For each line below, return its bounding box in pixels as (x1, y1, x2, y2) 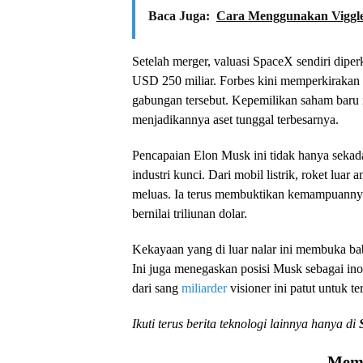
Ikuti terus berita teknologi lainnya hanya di (132, 316, 359, 331)
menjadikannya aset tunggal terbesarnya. (132, 112, 339, 126)
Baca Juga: (148, 8, 210, 23)
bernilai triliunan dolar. (132, 206, 247, 220)
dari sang (132, 280, 181, 295)
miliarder (181, 280, 227, 295)
